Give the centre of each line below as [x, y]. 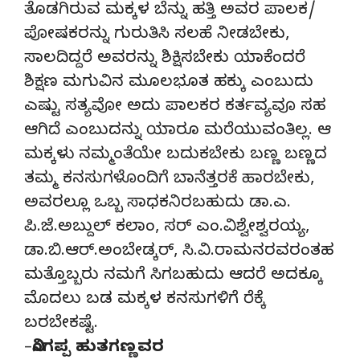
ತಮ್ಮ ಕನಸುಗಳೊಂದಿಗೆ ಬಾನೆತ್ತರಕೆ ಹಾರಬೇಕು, [169, 180]
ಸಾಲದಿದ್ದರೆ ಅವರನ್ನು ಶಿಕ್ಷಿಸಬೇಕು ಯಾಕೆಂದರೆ [165, 59]
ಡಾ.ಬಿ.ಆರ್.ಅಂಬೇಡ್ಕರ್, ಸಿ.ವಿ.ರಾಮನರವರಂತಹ [179, 252]
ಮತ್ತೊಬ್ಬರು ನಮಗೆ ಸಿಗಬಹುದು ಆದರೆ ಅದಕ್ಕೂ [174, 276]
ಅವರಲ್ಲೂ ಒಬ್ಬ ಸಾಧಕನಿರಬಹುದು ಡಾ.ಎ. [157, 204]
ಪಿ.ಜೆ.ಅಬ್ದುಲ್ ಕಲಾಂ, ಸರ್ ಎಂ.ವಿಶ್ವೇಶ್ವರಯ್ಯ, [167, 228]
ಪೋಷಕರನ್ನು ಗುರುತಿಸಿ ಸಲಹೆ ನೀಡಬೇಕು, [157, 35]
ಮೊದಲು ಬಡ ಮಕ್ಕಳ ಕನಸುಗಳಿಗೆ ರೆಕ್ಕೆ [145, 301]
